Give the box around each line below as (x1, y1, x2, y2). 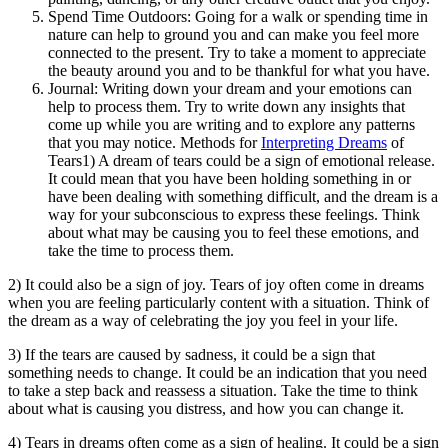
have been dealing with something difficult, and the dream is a (48, 187, 438, 205)
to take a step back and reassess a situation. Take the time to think (8, 381, 418, 399)
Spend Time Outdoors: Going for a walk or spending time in (48, 7, 428, 25)
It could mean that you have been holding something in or (48, 169, 411, 187)
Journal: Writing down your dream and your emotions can (48, 79, 412, 97)
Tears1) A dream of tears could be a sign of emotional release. (48, 151, 435, 169)
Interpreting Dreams (261, 133, 387, 151)
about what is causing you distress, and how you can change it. (8, 399, 404, 417)
